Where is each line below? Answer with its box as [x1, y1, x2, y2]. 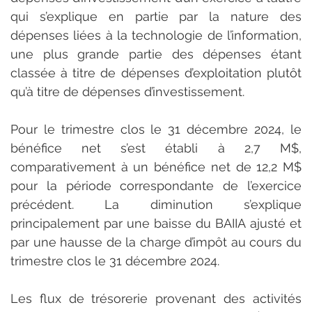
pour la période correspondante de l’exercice [10, 178, 302, 193]
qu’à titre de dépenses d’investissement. [10, 84, 244, 99]
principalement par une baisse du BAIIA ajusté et [10, 215, 302, 231]
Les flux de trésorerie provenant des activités [10, 290, 302, 306]
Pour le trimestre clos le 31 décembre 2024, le [10, 121, 302, 136]
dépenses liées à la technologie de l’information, [10, 27, 302, 42]
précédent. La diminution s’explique [10, 196, 302, 212]
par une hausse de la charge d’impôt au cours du [10, 234, 302, 249]
